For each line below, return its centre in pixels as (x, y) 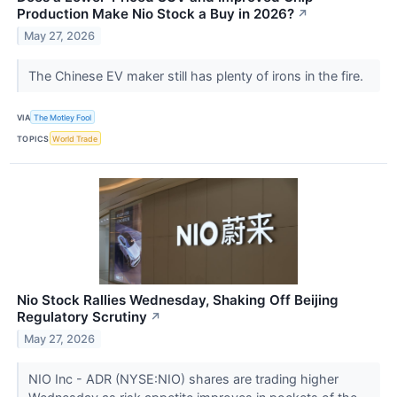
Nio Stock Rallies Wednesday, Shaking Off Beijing (178, 300)
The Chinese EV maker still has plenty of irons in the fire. (197, 75)
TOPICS (33, 138)
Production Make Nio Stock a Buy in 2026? (156, 14)
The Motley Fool (63, 117)
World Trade (75, 138)
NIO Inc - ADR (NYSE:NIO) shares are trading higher (183, 379)
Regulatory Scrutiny (82, 317)
